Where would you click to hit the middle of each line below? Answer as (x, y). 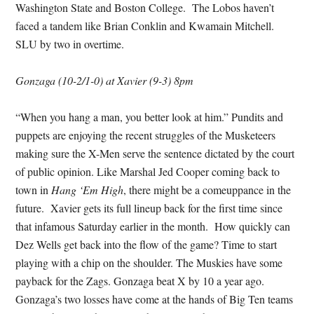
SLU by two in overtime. (70, 44)
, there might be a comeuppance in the (207, 190)
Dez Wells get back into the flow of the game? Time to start (146, 244)
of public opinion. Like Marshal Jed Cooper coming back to (148, 171)
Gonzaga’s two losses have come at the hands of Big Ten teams (155, 299)
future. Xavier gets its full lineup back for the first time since (149, 208)
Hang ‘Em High (88, 190)
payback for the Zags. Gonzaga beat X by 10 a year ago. (140, 281)
